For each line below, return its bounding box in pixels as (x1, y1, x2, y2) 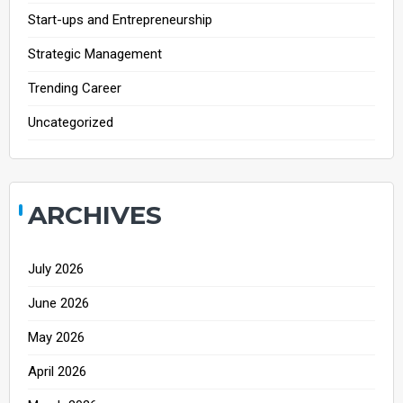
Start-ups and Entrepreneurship (28, 11, 212, 28)
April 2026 (28, 363, 86, 380)
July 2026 (28, 260, 84, 277)
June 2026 (28, 294, 89, 311)
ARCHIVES (28, 199, 162, 230)
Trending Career (28, 79, 121, 96)
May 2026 (28, 328, 85, 345)
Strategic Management (28, 45, 162, 62)
